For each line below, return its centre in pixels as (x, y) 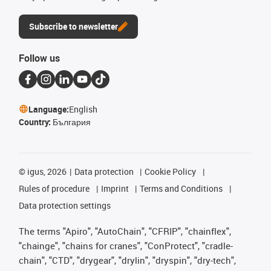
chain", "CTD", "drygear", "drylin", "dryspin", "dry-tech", (127, 260)
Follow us (39, 58)
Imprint (115, 188)
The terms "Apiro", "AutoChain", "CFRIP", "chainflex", (125, 231)
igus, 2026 (46, 171)
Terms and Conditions (181, 188)
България (72, 122)
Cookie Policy (171, 171)
